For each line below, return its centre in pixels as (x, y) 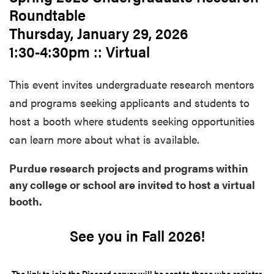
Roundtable (49, 15)
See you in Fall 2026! (137, 235)
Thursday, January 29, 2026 (98, 33)
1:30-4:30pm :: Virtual (81, 51)
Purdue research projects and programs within (129, 168)
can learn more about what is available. (104, 139)
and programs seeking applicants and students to (129, 103)
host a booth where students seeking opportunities (132, 121)
